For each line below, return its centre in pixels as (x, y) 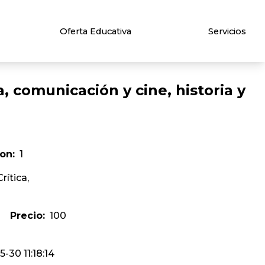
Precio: (28, 216)
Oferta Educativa (96, 31)
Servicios (227, 31)
